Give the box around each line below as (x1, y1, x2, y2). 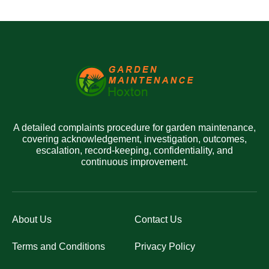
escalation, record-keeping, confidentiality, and (36, 145, 233, 156)
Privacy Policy (134, 241, 195, 252)
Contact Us (134, 214, 182, 225)
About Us (12, 214, 52, 225)
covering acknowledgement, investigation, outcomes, (22, 133, 247, 144)
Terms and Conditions (12, 241, 105, 252)
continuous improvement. (81, 156, 188, 167)
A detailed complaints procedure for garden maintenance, (13, 122, 256, 133)
